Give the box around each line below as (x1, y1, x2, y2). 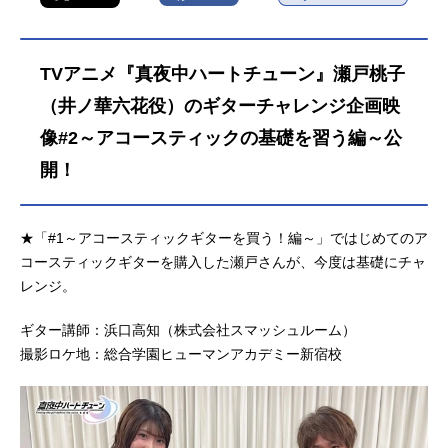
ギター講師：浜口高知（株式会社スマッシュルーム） (20, 322, 356, 339)
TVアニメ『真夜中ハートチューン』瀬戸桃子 (40, 64, 405, 85)
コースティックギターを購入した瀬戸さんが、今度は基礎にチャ (20, 254, 426, 271)
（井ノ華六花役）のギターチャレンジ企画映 (40, 96, 400, 117)
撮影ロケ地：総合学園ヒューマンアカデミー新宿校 (20, 346, 342, 363)
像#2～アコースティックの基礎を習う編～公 (40, 128, 402, 149)
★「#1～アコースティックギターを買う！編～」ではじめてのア (20, 230, 428, 247)
